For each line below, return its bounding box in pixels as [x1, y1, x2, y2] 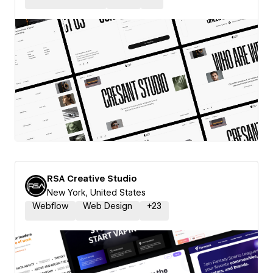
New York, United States [47, 188, 146, 197]
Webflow [32, 201, 68, 211]
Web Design [83, 201, 132, 211]
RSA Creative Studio [47, 174, 137, 183]
